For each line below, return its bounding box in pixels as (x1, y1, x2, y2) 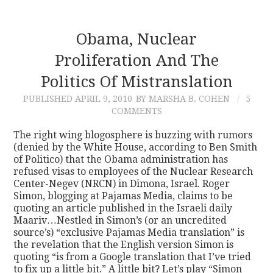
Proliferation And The (54, 51, 219, 70)
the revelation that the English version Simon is (13, 239, 234, 251)
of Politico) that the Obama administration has (13, 154, 229, 166)
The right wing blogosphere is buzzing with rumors (13, 129, 253, 141)
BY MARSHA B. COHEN (135, 94, 230, 104)
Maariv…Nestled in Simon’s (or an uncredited (13, 214, 227, 227)
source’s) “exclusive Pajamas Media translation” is (13, 227, 245, 239)
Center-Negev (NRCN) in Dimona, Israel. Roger (13, 178, 230, 190)
